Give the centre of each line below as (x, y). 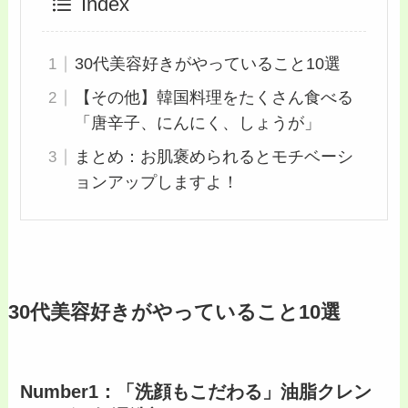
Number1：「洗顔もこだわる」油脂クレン (196, 392)
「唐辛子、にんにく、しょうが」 (197, 123)
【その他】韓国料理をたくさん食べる (214, 98)
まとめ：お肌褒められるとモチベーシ (214, 157)
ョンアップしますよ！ (156, 183)
